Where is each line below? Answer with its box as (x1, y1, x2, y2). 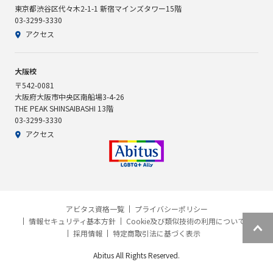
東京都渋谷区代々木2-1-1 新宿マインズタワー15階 (14, 2, 182, 13)
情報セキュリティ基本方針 (29, 215, 116, 226)
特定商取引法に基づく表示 (113, 227, 200, 238)
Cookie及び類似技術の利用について (126, 215, 245, 226)
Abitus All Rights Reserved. (93, 249, 180, 260)
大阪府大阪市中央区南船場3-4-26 (14, 91, 124, 102)
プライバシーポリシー (134, 203, 208, 214)
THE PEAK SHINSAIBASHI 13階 (14, 102, 113, 113)
